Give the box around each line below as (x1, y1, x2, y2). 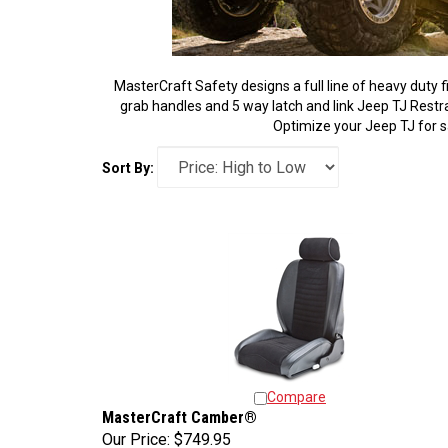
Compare (267, 384, 326, 400)
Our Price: (102, 425, 170, 444)
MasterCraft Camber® (102, 403, 257, 422)
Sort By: (102, 159, 154, 176)
